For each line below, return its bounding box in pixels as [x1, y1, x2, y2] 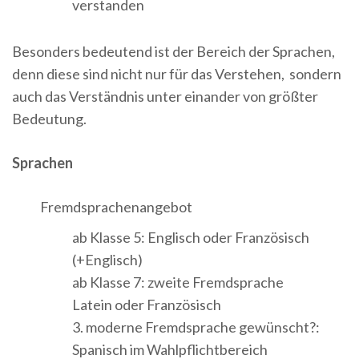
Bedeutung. [12, 110, 87, 128]
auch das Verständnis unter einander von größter [12, 87, 318, 106]
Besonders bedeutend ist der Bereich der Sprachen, [12, 42, 335, 61]
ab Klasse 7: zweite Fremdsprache [72, 273, 284, 292]
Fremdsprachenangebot [40, 198, 192, 216]
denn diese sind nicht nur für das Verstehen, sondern [12, 65, 341, 83]
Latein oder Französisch [72, 296, 224, 314]
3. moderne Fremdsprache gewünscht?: [72, 318, 320, 337]
